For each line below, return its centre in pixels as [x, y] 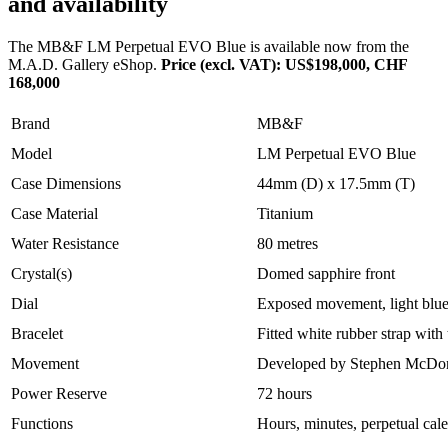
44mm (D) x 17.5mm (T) [336, 184]
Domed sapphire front [326, 274]
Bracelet [37, 334]
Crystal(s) [41, 274]
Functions [42, 424]
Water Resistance [65, 244]
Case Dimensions [66, 184]
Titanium [285, 214]
